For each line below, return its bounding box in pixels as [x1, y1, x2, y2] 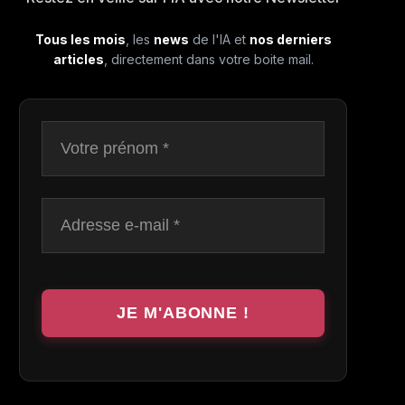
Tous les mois [34, 32, 126, 47]
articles [52, 52, 104, 67]
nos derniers [249, 32, 332, 47]
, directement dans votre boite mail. [103, 52, 314, 67]
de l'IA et [188, 32, 250, 47]
